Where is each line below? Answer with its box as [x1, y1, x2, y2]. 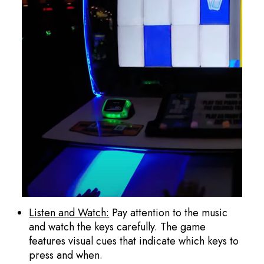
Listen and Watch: [29, 204, 110, 220]
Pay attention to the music [109, 204, 228, 220]
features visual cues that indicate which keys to [29, 233, 239, 249]
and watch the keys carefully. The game [29, 219, 206, 235]
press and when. [29, 247, 106, 263]
